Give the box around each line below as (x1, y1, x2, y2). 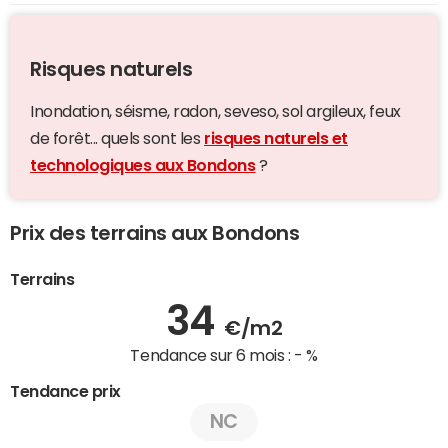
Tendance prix (10, 383, 121, 400)
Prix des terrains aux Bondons (10, 223, 300, 244)
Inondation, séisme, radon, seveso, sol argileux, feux (30, 103, 401, 120)
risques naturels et (204, 130, 348, 147)
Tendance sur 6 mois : (130, 347, 294, 364)
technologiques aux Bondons (30, 157, 256, 174)
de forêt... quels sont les (30, 130, 205, 147)
